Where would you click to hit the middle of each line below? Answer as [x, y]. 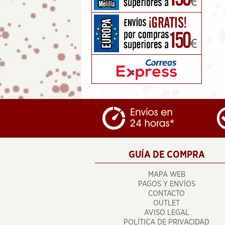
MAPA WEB [166, 175]
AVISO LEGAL [166, 213]
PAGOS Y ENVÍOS [166, 184]
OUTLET [167, 203]
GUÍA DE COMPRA [166, 155]
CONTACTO [167, 194]
